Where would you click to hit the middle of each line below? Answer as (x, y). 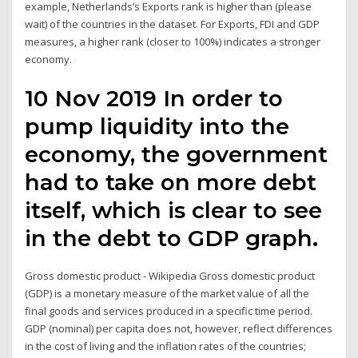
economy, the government (177, 154)
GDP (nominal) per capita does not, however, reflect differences (179, 328)
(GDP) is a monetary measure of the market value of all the (167, 293)
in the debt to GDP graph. (172, 238)
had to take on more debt (171, 182)
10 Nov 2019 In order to (154, 98)
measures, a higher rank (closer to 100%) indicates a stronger (173, 42)
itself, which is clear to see (174, 210)
